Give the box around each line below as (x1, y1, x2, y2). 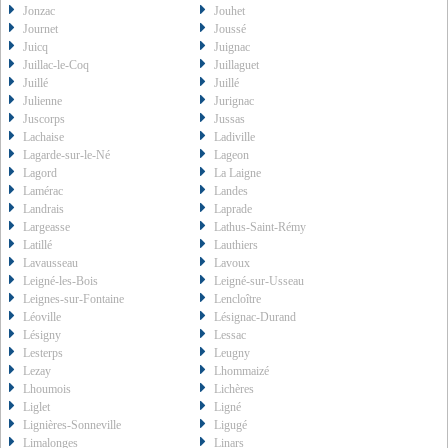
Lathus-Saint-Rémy (214, 220, 307, 235)
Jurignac (214, 94, 255, 109)
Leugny (214, 346, 251, 361)
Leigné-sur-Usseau (214, 274, 305, 289)
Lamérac (23, 184, 63, 199)
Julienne (23, 94, 62, 109)
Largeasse (23, 220, 70, 235)
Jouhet (214, 4, 246, 19)
